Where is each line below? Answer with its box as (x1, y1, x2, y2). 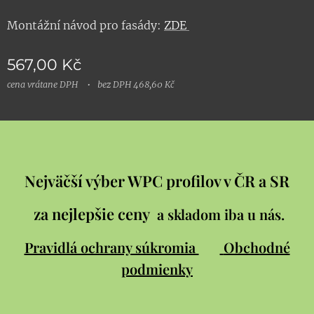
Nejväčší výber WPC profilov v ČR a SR (25, 170, 289, 192)
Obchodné (223, 238, 290, 257)
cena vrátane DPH (7, 79, 78, 90)
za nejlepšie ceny (29, 203, 157, 225)
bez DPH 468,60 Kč (97, 79, 174, 90)
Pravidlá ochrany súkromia (24, 238, 199, 257)
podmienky (121, 259, 193, 279)
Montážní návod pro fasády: (7, 18, 164, 33)
